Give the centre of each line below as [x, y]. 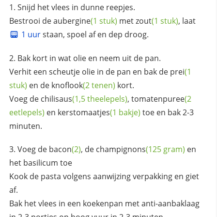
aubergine [72, 21]
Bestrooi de [31, 21]
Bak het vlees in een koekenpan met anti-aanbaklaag [104, 204]
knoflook [67, 85]
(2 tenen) [99, 85]
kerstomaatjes [84, 113]
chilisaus [56, 99]
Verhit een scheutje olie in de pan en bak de [89, 72]
